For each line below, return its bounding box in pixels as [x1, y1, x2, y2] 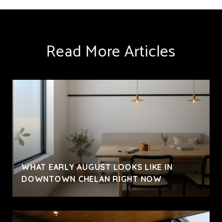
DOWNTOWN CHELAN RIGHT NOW [21, 173, 162, 184]
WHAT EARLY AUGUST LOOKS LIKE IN [21, 162, 173, 172]
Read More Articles [46, 39, 176, 65]
